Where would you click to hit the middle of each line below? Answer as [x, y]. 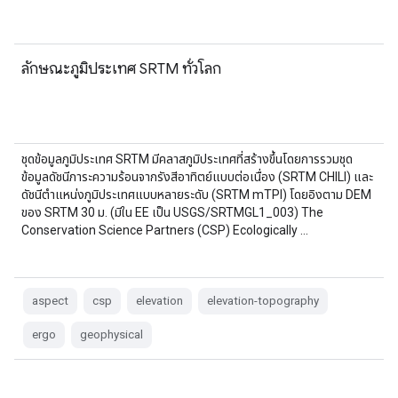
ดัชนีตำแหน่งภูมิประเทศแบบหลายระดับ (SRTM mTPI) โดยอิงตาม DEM [196, 195]
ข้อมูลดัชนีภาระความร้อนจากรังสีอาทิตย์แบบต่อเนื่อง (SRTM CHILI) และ [197, 177]
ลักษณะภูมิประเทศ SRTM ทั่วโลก [121, 68]
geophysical [111, 334]
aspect [50, 301]
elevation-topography [263, 301]
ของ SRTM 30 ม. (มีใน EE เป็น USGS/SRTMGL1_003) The [172, 212]
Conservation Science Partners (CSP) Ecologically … [165, 230]
